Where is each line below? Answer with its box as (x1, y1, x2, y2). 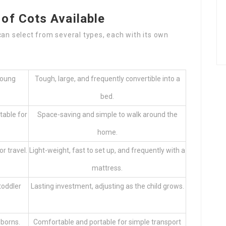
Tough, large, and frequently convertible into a (34, 75, 180, 83)
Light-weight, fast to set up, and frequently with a (29, 146, 185, 154)
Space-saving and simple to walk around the (37, 110, 178, 119)
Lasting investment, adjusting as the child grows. (30, 182, 184, 190)
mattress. (92, 164, 123, 172)
